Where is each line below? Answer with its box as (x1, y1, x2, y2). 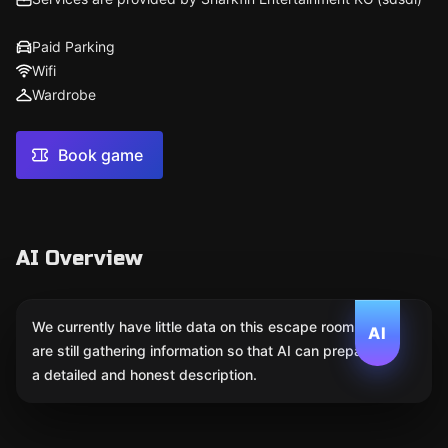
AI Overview (16, 246, 143, 271)
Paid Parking (32, 38, 115, 55)
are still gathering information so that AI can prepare (32, 342, 375, 359)
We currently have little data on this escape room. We (32, 318, 383, 335)
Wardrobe (32, 86, 96, 103)
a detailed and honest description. (32, 366, 257, 383)
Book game (58, 145, 143, 165)
